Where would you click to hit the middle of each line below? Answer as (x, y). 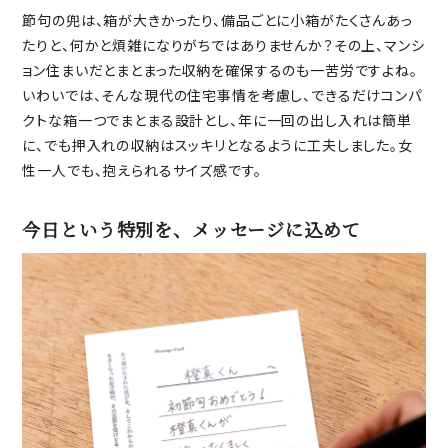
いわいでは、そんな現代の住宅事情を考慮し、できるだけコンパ (222, 94)
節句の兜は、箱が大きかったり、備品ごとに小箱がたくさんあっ (217, 19)
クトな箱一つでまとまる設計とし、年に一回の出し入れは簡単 (217, 119)
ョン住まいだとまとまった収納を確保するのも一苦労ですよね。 (220, 69)
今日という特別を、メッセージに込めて (191, 228)
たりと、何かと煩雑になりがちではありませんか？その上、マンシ (223, 44)
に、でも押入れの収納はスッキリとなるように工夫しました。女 (217, 144)
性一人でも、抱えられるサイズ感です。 (142, 169)
